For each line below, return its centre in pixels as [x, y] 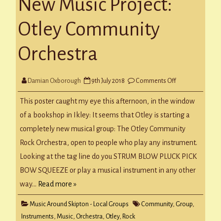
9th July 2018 [108, 81]
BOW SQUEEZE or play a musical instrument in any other [108, 170]
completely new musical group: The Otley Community [103, 129]
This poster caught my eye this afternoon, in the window [107, 101]
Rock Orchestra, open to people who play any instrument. [109, 143]
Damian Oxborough [54, 81]
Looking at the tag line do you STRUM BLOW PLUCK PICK [108, 157]
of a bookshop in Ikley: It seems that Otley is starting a [105, 115]
